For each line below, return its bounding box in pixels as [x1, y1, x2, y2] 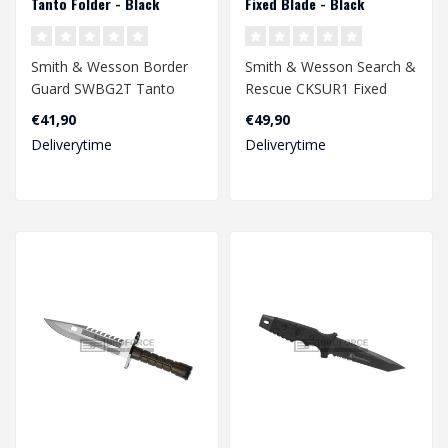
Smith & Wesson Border [31, 56, 188, 76]
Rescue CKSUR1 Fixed [245, 78, 387, 98]
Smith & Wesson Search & [245, 56, 416, 76]
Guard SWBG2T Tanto [31, 78, 175, 98]
